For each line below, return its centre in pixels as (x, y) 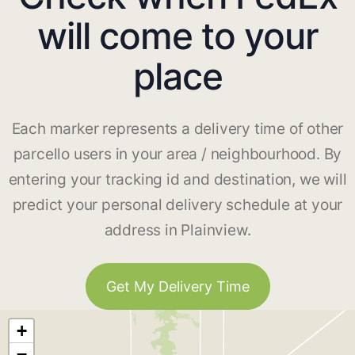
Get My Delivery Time (177, 287)
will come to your (177, 36)
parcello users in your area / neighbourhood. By (177, 155)
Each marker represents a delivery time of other (177, 129)
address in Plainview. (177, 231)
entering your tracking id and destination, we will (177, 180)
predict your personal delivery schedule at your (177, 205)
